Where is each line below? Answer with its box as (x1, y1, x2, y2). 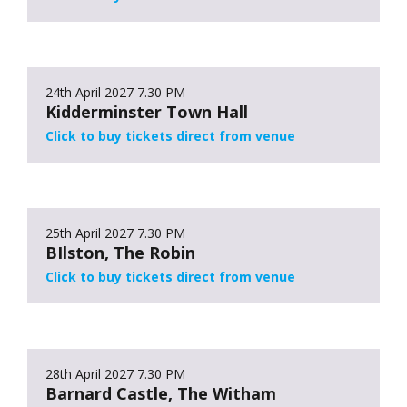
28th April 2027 (45, 364, 134, 382)
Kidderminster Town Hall (45, 100, 248, 123)
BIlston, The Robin (45, 241, 195, 263)
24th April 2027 (45, 83, 134, 101)
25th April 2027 (45, 223, 134, 242)
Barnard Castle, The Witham (45, 382, 276, 404)
